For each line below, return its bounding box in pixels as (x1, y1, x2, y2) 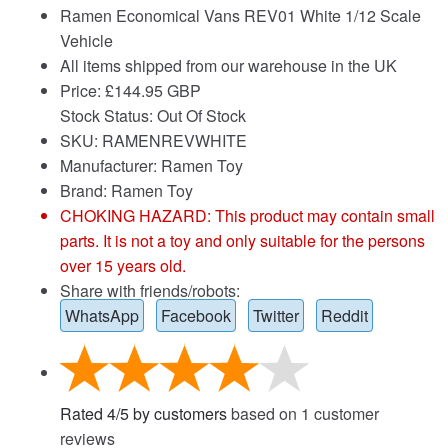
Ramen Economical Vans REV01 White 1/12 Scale (60, 3, 421, 27)
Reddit (321, 303, 368, 327)
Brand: (60, 178, 111, 202)
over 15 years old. (60, 253, 186, 277)
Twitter (253, 303, 299, 327)
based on (227, 402, 301, 426)
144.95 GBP (114, 78, 201, 102)
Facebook (161, 303, 231, 327)
